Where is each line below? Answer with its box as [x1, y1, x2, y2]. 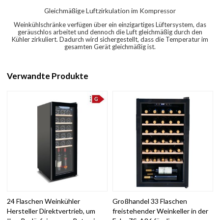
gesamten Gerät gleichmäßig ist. [64, 42, 156, 51]
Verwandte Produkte [7, 71, 89, 82]
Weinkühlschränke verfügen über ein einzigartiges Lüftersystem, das [14, 20, 206, 28]
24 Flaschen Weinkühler [7, 196, 81, 205]
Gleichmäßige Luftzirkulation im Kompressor [44, 6, 176, 15]
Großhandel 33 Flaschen [112, 196, 187, 205]
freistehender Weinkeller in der [112, 206, 208, 215]
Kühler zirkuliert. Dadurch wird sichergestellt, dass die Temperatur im [12, 35, 208, 43]
